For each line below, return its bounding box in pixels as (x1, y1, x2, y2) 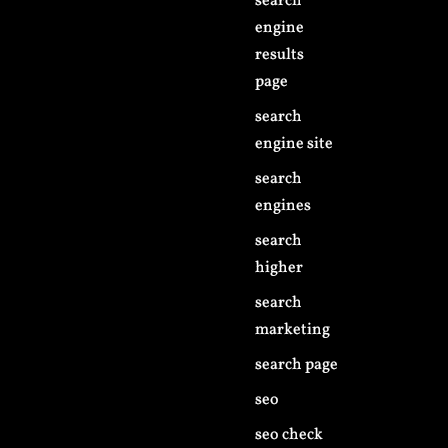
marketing (255, 319, 331, 341)
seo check (255, 424, 324, 446)
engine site (255, 133, 334, 155)
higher (255, 257, 304, 279)
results (255, 44, 305, 66)
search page (255, 354, 339, 376)
